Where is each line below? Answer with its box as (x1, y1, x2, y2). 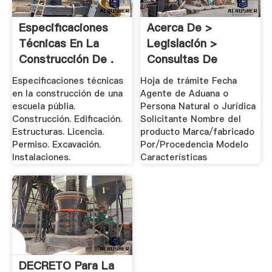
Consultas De (147, 52, 218, 67)
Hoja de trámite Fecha (140, 74, 237, 87)
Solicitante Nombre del (140, 112, 242, 125)
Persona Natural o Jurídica (140, 100, 256, 112)
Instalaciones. (12, 151, 70, 163)
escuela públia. (12, 100, 75, 112)
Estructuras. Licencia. (12, 125, 104, 138)
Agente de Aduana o (140, 87, 229, 100)
